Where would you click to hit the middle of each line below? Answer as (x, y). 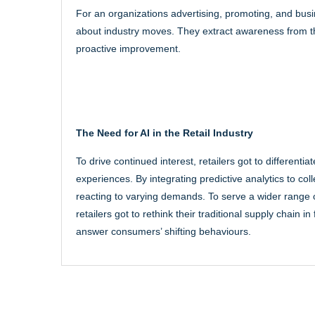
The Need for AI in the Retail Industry (165, 133)
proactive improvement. (128, 48)
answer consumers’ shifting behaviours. (163, 231)
